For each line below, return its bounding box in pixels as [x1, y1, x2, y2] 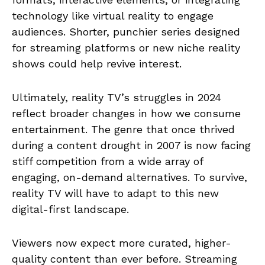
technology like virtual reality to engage [12, 9, 214, 22]
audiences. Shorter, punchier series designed [12, 25, 240, 38]
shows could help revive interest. [12, 57, 182, 70]
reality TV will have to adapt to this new [12, 186, 219, 199]
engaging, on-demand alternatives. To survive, [12, 170, 247, 183]
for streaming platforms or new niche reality [12, 41, 240, 54]
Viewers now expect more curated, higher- [12, 236, 231, 249]
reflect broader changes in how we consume [12, 106, 241, 119]
